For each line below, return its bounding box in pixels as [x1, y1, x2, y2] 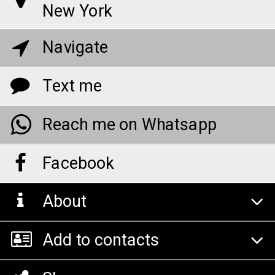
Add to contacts [42, 228, 159, 253]
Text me [42, 74, 102, 99]
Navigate [42, 36, 108, 61]
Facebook [42, 152, 114, 176]
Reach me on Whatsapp [42, 113, 217, 137]
